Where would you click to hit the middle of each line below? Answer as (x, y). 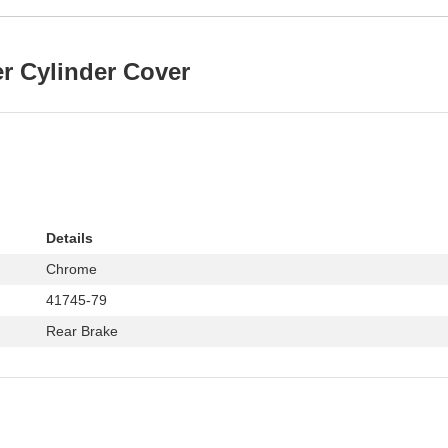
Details (69, 237)
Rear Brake (82, 330)
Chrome (71, 268)
